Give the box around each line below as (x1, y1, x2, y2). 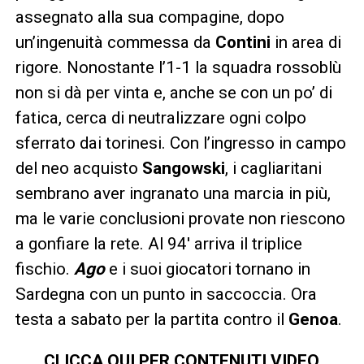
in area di (270, 32, 341, 52)
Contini (214, 32, 271, 52)
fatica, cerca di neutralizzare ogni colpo (15, 108, 306, 128)
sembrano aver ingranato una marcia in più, (15, 184, 331, 203)
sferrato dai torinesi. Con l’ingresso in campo (15, 133, 346, 153)
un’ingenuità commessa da (15, 32, 215, 52)
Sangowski (141, 158, 225, 178)
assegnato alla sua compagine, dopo (15, 7, 284, 27)
